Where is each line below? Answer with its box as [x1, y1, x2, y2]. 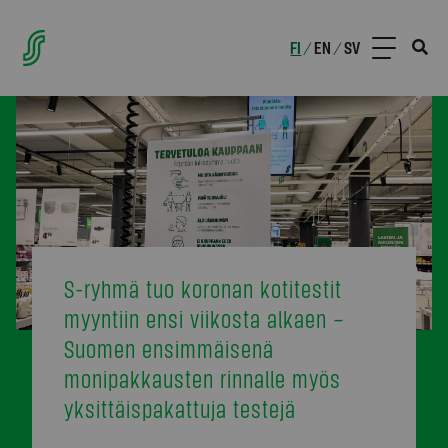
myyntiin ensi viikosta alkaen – [64, 303, 345, 333]
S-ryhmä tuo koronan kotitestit [64, 273, 342, 303]
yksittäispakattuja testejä [64, 393, 296, 423]
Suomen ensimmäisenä [64, 333, 274, 363]
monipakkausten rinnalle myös [64, 363, 341, 393]
